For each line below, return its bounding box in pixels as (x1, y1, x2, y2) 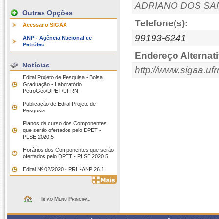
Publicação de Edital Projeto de (23, 101, 96, 107)
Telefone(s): (135, 18, 188, 28)
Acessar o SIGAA (23, 22, 67, 28)
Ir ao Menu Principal (41, 196, 90, 202)
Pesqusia (23, 108, 45, 113)
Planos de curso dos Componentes (23, 120, 107, 126)
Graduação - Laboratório (23, 81, 82, 87)
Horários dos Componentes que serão (23, 147, 114, 153)
